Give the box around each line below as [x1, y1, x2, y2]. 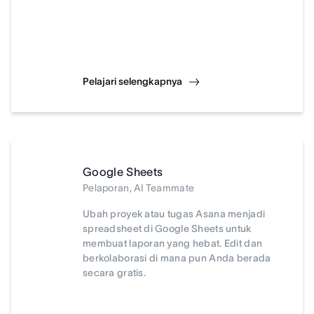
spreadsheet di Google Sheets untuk [83, 223, 252, 234]
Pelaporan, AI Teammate [83, 182, 195, 193]
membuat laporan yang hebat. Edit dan [83, 238, 263, 249]
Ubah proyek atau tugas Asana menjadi [83, 208, 266, 219]
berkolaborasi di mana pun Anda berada [83, 252, 271, 264]
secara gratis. [83, 267, 146, 278]
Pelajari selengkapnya [83, 76, 182, 87]
